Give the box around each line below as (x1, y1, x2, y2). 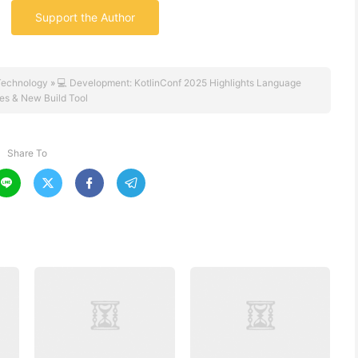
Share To (7, 147, 47, 159)
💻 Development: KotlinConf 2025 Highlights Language (58, 77, 301, 89)
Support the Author (35, 10, 135, 24)
